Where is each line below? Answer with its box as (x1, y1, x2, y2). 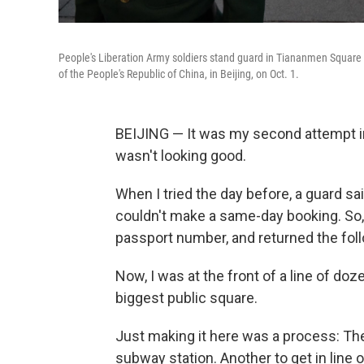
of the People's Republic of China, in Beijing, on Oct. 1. (58, 67, 299, 80)
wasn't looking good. (115, 147, 246, 164)
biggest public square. (115, 289, 258, 306)
